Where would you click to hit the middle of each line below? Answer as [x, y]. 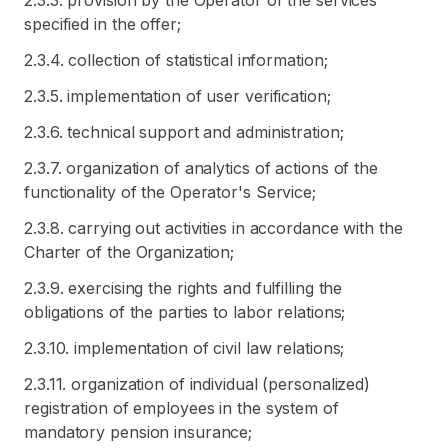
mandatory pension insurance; [138, 432]
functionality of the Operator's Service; [170, 192]
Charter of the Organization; [129, 252]
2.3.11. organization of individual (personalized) [197, 384]
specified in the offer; [102, 24]
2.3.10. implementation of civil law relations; [184, 348]
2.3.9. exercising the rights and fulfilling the [183, 288]
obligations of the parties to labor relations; [185, 312]
